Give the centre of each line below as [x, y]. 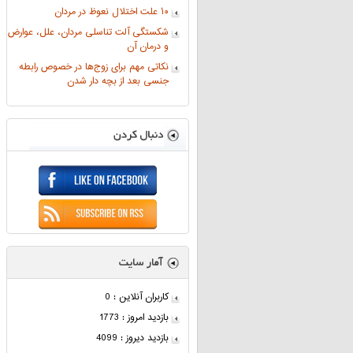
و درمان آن [148, 47]
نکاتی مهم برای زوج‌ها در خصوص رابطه [94, 67]
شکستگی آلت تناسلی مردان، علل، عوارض [88, 33]
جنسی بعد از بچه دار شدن [118, 82]
